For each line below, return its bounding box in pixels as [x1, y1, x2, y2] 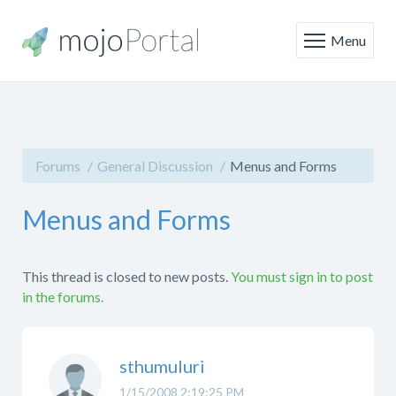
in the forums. [22, 288, 103, 305]
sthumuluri [119, 355, 205, 377]
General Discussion [97, 157, 213, 174]
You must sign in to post [231, 268, 373, 285]
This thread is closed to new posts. [22, 268, 228, 285]
